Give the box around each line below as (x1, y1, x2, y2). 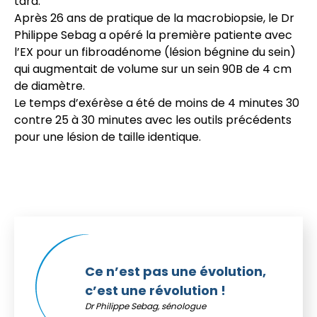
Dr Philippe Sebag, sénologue (85, 300, 206, 312)
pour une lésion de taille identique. (14, 129, 201, 145)
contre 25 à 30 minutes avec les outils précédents (14, 112, 292, 128)
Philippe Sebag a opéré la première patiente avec (14, 27, 292, 43)
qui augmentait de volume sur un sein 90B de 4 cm (14, 61, 292, 77)
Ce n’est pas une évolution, (85, 263, 266, 280)
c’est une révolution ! (85, 282, 226, 299)
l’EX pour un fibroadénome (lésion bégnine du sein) (14, 44, 296, 60)
